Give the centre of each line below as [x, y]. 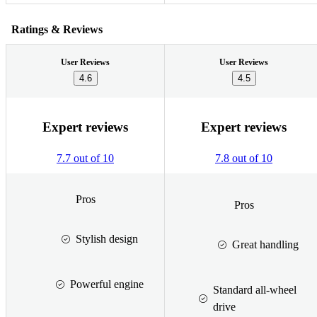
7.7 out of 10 [85, 158]
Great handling [265, 244]
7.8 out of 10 [244, 158]
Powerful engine [106, 284]
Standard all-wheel [255, 289]
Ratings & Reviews [57, 29]
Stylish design [106, 238]
